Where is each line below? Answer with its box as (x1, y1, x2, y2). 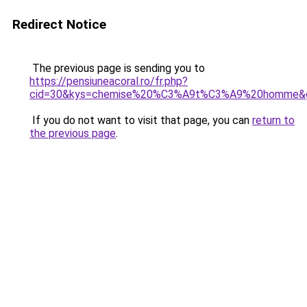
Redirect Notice (12, 16, 106, 32)
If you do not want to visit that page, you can (29, 114, 252, 127)
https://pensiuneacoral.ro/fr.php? (29, 75, 188, 88)
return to (252, 114, 295, 127)
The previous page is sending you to (29, 62, 205, 75)
